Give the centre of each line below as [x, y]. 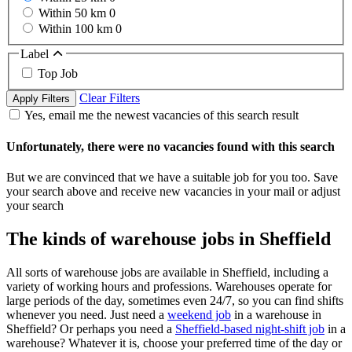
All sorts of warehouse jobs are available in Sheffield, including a [167, 272]
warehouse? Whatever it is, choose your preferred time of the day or [174, 343]
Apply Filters [41, 99]
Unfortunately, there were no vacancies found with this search [170, 146]
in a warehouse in [276, 314]
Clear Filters [110, 98]
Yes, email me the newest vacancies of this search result [161, 115]
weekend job [199, 314]
